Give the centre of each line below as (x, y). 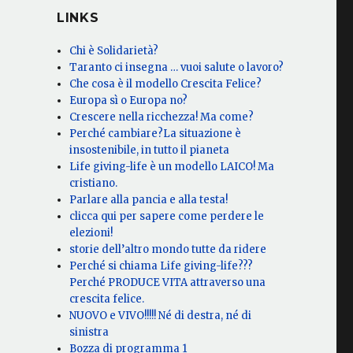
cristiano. (94, 184)
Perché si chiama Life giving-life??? (162, 266)
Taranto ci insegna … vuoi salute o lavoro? (177, 68)
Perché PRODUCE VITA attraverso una (168, 283)
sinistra (89, 333)
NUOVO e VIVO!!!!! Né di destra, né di (161, 316)
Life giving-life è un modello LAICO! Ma (172, 167)
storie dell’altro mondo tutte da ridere (168, 250)
